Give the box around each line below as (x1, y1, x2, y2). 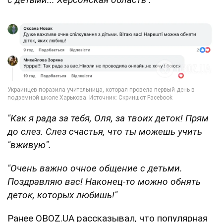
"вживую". (7, 139, 51, 151)
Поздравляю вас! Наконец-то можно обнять (7, 175, 201, 187)
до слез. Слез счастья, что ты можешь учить (7, 125, 202, 137)
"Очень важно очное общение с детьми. (7, 162, 182, 174)
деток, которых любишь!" (7, 189, 117, 201)
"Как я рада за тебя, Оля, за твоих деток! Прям (7, 112, 209, 124)
